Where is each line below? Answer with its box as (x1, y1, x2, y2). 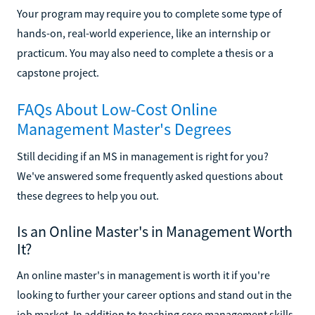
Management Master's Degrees (17, 117, 231, 140)
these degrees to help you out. (17, 188, 159, 202)
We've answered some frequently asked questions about (17, 168, 283, 183)
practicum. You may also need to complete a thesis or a (17, 45, 274, 60)
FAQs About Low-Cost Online (17, 98, 217, 120)
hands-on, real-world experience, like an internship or (17, 25, 271, 40)
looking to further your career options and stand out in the (17, 287, 292, 302)
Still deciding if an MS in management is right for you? (17, 148, 269, 163)
